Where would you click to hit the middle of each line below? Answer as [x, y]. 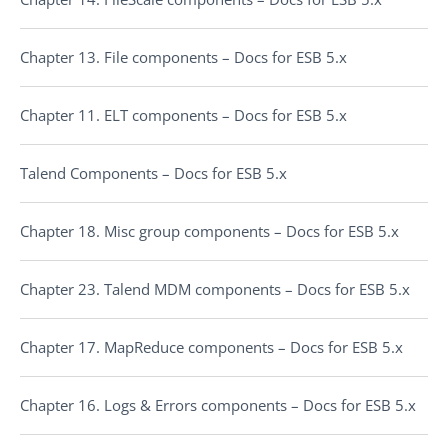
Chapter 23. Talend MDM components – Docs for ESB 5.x [215, 289]
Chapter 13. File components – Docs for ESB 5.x [183, 57]
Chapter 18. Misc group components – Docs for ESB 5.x [209, 231]
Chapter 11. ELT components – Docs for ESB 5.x [183, 115]
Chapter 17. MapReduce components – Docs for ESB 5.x [211, 347]
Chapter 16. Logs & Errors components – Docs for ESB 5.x [218, 405]
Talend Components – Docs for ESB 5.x [153, 173]
